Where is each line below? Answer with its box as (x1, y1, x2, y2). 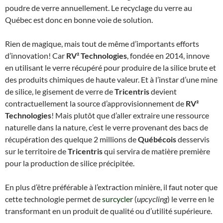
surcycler (102, 194, 133, 204)
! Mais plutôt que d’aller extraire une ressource (51, 110, 209, 120)
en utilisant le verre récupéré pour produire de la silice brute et (5, 62, 216, 72)
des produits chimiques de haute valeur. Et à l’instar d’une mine (5, 74, 218, 84)
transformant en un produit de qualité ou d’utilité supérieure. (5, 206, 212, 216)
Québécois (138, 134, 176, 144)
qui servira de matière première (103, 146, 210, 156)
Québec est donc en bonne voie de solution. (5, 14, 153, 24)
